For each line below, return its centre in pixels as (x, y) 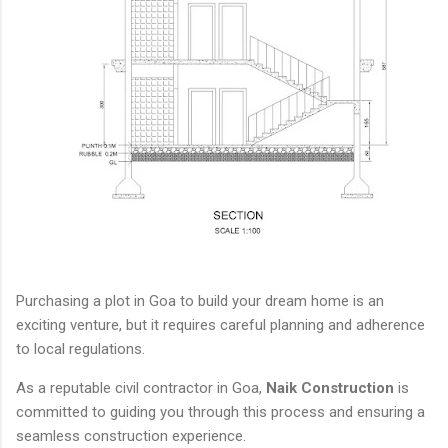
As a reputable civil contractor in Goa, (141, 387)
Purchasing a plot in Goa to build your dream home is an (200, 300)
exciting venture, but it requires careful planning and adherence (220, 324)
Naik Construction (330, 387)
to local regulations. (82, 348)
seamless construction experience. (131, 435)
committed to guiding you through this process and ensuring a (220, 411)
